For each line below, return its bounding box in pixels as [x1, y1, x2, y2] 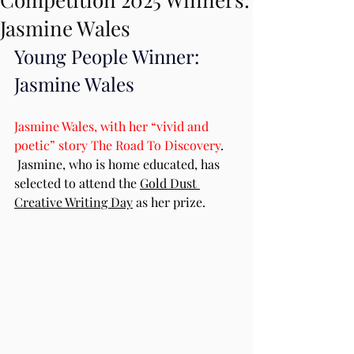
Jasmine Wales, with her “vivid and [14, 118, 212, 134]
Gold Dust [140, 175, 200, 191]
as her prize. [133, 194, 205, 210]
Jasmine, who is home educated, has [14, 156, 223, 172]
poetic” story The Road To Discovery [14, 137, 220, 153]
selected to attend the [14, 175, 140, 191]
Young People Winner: [14, 43, 204, 69]
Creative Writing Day [14, 194, 133, 210]
